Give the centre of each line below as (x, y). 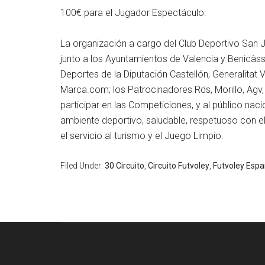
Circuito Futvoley (179, 165)
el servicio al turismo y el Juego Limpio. (142, 135)
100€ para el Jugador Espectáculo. (133, 12)
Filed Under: (83, 165)
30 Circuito (125, 165)
